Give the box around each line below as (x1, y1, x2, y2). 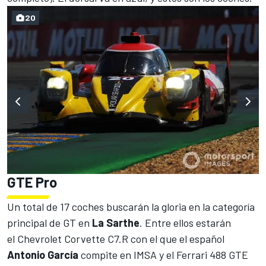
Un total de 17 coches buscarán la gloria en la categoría (7, 199, 255, 213)
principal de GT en (7, 216, 92, 229)
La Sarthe (92, 216, 140, 229)
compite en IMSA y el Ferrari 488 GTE (78, 248, 248, 261)
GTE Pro (7, 173, 57, 191)
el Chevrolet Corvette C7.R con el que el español (7, 232, 224, 245)
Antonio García (7, 248, 78, 261)
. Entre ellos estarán (140, 216, 231, 229)
